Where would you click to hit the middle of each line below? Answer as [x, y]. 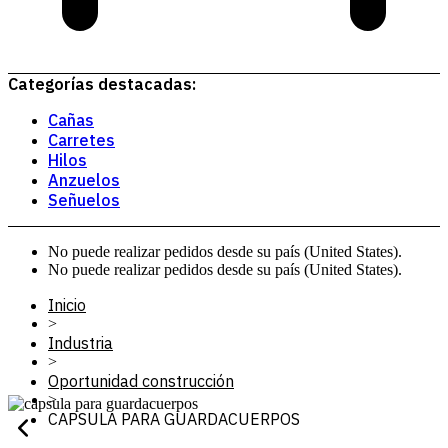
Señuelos [84, 200]
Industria [80, 343]
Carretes [81, 140]
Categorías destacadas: [102, 84]
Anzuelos [84, 180]
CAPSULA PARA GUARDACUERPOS [174, 419]
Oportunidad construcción [141, 381]
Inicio [67, 305]
